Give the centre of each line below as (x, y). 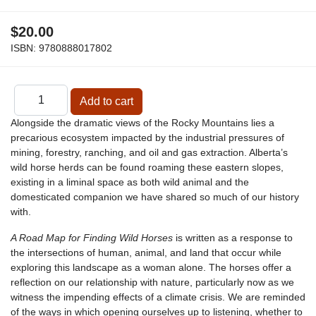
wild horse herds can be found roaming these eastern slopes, (147, 168)
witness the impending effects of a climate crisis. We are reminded (158, 297)
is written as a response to (233, 238)
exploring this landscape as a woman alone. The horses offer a (151, 268)
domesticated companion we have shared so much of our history (155, 197)
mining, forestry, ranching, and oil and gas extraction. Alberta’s (149, 153)
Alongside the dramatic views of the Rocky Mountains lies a (142, 123)
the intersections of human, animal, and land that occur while (146, 253)
